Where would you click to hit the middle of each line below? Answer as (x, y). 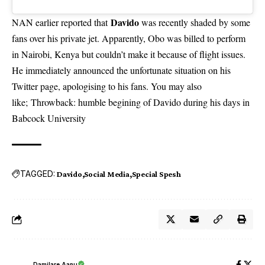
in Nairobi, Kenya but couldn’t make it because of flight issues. (129, 54)
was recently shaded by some (195, 22)
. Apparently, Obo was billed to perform (171, 38)
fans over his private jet (54, 38)
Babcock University (49, 118)
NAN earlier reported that (60, 22)
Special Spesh (156, 174)
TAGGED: (38, 174)
